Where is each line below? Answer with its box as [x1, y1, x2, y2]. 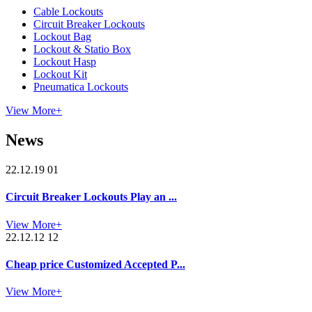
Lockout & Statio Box [33, 43, 131, 56]
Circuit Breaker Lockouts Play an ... [6, 191, 177, 203]
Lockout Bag [33, 31, 91, 43]
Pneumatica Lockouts [33, 81, 128, 93]
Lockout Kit [33, 68, 87, 81]
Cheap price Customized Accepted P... [6, 258, 185, 270]
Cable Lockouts [33, 6, 103, 18]
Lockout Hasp [33, 56, 96, 68]
